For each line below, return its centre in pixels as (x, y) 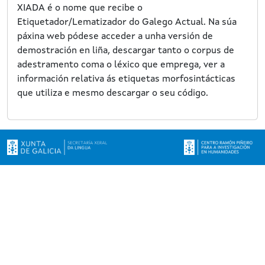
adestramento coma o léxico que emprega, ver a (121, 65)
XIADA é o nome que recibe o (80, 8)
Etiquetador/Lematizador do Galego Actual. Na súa (127, 22)
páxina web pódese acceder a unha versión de (115, 37)
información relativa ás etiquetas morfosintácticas (126, 79)
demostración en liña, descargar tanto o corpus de (126, 51)
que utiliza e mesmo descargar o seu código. (113, 93)
